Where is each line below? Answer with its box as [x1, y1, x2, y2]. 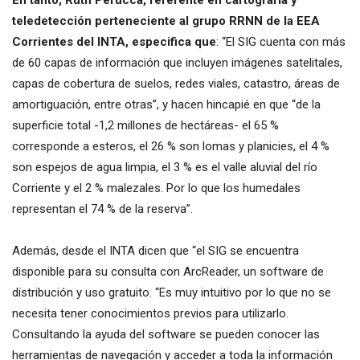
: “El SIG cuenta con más [216, 34, 346, 49]
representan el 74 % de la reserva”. [12, 201, 193, 216]
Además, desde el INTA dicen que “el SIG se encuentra [12, 243, 299, 258]
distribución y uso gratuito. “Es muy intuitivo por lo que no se [12, 284, 331, 300]
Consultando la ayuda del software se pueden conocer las [12, 326, 320, 342]
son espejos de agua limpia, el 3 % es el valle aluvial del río [12, 159, 317, 174]
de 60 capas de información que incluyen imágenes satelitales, [12, 55, 342, 70]
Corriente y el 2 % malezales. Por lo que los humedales [12, 180, 301, 195]
